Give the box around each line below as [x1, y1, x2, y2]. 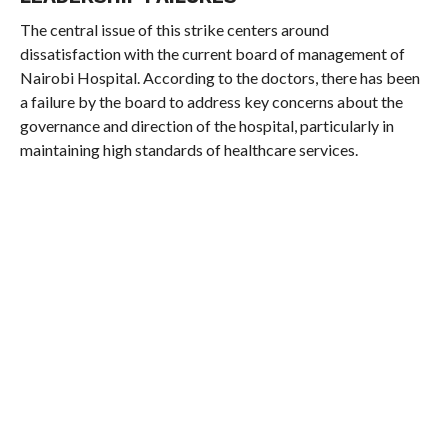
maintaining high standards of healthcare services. [19, 140, 358, 159]
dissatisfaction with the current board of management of [19, 44, 405, 63]
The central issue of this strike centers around [19, 20, 329, 39]
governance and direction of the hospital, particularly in [19, 116, 394, 135]
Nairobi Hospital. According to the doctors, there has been [19, 68, 420, 87]
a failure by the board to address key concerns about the [19, 92, 403, 111]
